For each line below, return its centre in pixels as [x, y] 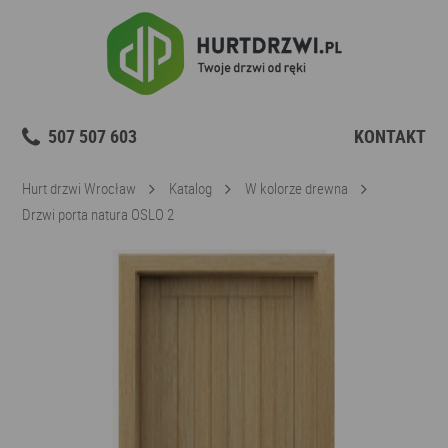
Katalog [191, 188]
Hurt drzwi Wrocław [79, 188]
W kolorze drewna [297, 188]
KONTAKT [389, 136]
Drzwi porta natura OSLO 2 [98, 214]
